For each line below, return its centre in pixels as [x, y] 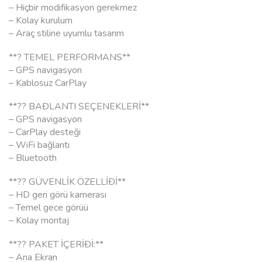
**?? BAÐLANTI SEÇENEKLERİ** [79, 107]
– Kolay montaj [39, 221]
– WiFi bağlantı [39, 145]
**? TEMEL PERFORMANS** [70, 57]
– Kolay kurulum [41, 21]
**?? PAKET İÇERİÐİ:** [56, 244]
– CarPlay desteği [45, 132]
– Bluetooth [33, 158]
